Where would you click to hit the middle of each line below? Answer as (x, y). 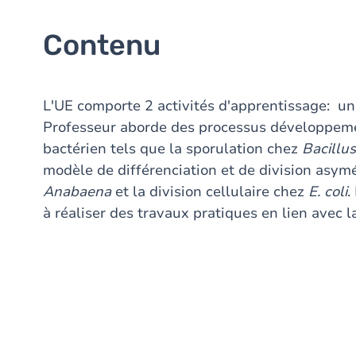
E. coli (328, 192)
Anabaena (79, 192)
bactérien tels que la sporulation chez (172, 149)
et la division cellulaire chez (212, 192)
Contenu (102, 45)
